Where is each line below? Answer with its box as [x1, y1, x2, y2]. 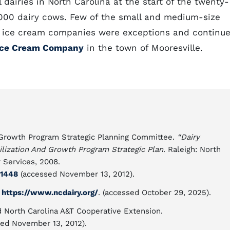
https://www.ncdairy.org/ [2, 188, 98, 197]
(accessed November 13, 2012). [18, 169, 135, 179]
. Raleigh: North [163, 145, 221, 154]
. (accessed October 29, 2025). [98, 188, 211, 197]
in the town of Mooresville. [84, 43, 203, 53]
